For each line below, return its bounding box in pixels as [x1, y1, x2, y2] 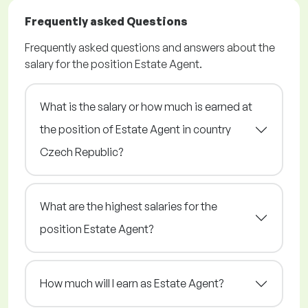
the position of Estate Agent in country [40, 122, 231, 137]
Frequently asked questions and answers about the [25, 41, 275, 55]
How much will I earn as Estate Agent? [40, 276, 223, 291]
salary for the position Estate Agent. [25, 57, 202, 71]
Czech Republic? [40, 145, 123, 159]
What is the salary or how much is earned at [40, 100, 252, 114]
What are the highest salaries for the [40, 199, 217, 214]
